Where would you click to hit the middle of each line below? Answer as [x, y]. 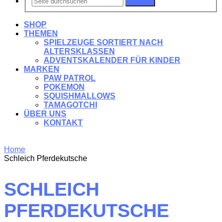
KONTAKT [63, 123]
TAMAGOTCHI [70, 105]
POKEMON [64, 87]
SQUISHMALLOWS [80, 96]
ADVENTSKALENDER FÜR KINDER [112, 60]
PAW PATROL [70, 78]
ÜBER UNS [45, 114]
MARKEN [42, 69]
